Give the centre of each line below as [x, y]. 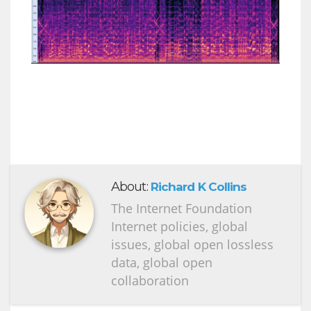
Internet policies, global [179, 226]
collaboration [150, 280]
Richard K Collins [199, 186]
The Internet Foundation [182, 208]
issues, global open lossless [192, 244]
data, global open [162, 262]
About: [131, 186]
